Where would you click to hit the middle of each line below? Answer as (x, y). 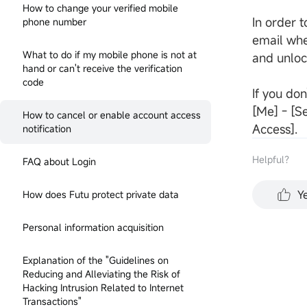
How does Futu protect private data (101, 194)
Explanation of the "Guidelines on (96, 260)
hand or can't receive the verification (102, 68)
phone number (54, 22)
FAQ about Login (59, 161)
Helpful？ (273, 159)
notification (47, 128)
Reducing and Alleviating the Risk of (101, 274)
